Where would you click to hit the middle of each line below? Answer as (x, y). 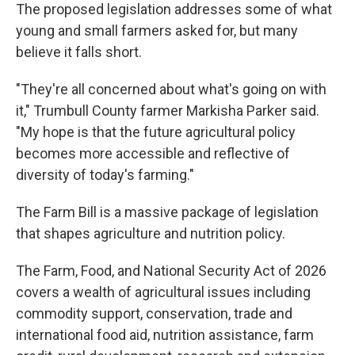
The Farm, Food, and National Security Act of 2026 (171, 271)
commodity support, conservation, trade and (154, 313)
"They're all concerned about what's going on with (171, 89)
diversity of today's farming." (105, 175)
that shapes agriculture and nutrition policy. (151, 233)
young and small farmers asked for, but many (157, 31)
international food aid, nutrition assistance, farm (165, 335)
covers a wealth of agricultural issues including (163, 292)
